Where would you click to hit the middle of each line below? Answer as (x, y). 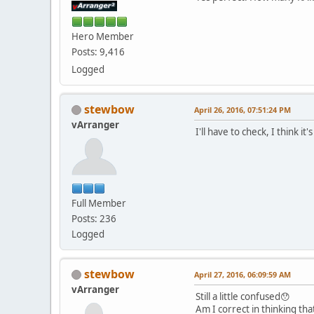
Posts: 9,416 (98, 52)
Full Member (99, 203)
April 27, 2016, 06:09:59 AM (243, 274)
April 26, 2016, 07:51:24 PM (243, 109)
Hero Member (103, 36)
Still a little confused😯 (243, 296)
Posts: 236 (94, 218)
